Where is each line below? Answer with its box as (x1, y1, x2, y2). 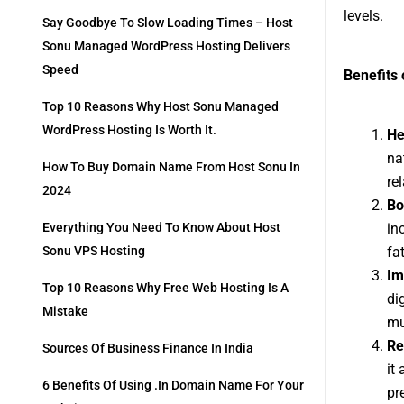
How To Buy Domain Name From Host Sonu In (42, 160, 300, 175)
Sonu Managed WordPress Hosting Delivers (42, 39, 290, 54)
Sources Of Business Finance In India (42, 341, 253, 356)
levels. (343, 7, 383, 24)
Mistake (42, 304, 88, 319)
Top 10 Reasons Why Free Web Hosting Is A (42, 280, 289, 296)
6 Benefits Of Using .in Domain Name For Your (42, 378, 304, 393)
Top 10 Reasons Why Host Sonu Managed (42, 99, 279, 115)
